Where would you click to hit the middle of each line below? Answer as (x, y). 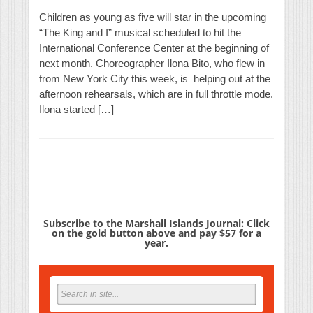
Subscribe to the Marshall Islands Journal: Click (156, 224)
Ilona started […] (77, 110)
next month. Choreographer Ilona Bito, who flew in (152, 64)
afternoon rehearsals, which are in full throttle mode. (156, 94)
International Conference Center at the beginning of (154, 48)
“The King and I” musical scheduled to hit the (140, 33)
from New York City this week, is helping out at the (155, 79)
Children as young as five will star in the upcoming (153, 17)
